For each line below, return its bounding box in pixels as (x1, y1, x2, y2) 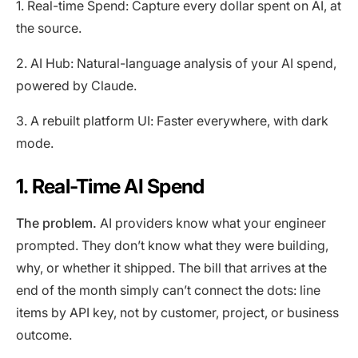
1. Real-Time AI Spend (16, 173, 205, 198)
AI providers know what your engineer (97, 214, 326, 231)
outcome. (16, 326, 72, 343)
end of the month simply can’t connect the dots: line (16, 281, 320, 298)
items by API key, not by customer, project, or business (16, 304, 339, 320)
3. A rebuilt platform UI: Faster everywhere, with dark (16, 112, 328, 129)
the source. (16, 19, 82, 36)
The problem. (16, 214, 97, 231)
